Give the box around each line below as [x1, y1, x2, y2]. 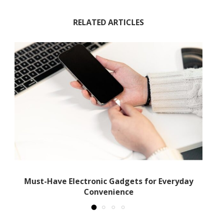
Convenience [83, 186, 134, 197]
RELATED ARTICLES [73, 17, 144, 28]
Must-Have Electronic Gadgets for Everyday [24, 175, 193, 186]
